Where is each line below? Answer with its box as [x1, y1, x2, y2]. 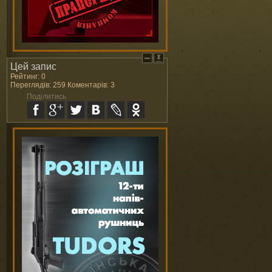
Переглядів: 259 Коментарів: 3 [10, 81, 115, 89]
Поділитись [26, 92, 66, 101]
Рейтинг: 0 [10, 72, 46, 81]
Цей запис [10, 61, 56, 72]
